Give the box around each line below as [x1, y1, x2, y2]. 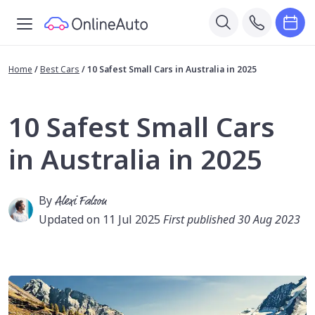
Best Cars [40, 63, 79, 75]
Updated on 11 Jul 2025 [39, 212, 163, 227]
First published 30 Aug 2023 [163, 212, 300, 227]
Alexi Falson [55, 193, 107, 210]
